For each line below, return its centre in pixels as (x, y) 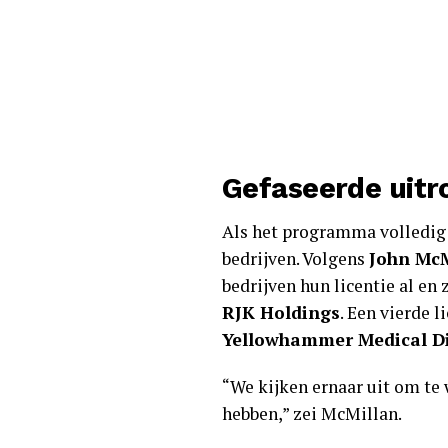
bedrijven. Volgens (295, 258)
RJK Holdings (281, 312)
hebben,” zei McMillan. (312, 413)
